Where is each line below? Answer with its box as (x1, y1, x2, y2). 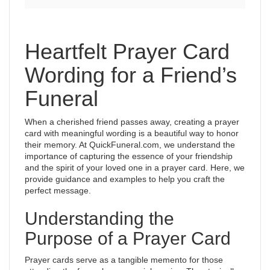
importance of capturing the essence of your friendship (25, 151, 233, 161)
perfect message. (25, 186, 91, 195)
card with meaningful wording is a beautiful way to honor (25, 128, 239, 138)
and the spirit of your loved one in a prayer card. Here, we (25, 163, 245, 172)
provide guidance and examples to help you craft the (25, 174, 225, 184)
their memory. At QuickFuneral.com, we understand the (25, 140, 235, 149)
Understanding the (25, 209, 174, 228)
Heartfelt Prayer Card (25, 39, 230, 64)
